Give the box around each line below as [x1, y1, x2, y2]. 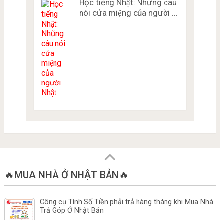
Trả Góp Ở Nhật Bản [39, 206, 104, 215]
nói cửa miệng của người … [79, 8, 177, 18]
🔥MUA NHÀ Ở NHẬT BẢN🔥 [4, 169, 129, 181]
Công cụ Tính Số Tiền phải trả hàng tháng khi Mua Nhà [39, 198, 213, 207]
